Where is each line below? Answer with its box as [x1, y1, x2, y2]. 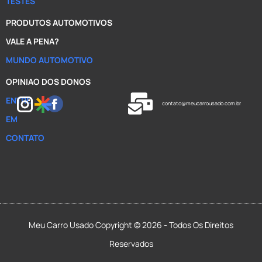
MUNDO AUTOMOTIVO [6, 54, 93, 65]
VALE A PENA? [6, 35, 59, 47]
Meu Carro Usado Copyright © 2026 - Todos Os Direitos [29, 219, 233, 231]
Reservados [109, 238, 153, 250]
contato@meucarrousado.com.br [161, 99, 241, 107]
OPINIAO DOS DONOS [6, 75, 91, 87]
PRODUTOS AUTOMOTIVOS [6, 16, 112, 28]
